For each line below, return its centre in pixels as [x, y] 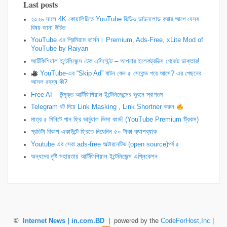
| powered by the [132, 221]
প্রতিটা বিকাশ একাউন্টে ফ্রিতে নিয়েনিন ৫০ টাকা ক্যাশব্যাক [94, 132]
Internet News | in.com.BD [63, 221]
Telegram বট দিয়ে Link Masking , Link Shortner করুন [104, 107]
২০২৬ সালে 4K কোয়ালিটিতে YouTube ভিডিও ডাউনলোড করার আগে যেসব [115, 19]
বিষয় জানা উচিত [48, 28]
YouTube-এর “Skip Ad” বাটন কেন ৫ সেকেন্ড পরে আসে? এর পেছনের [120, 74]
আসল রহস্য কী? [49, 82]
